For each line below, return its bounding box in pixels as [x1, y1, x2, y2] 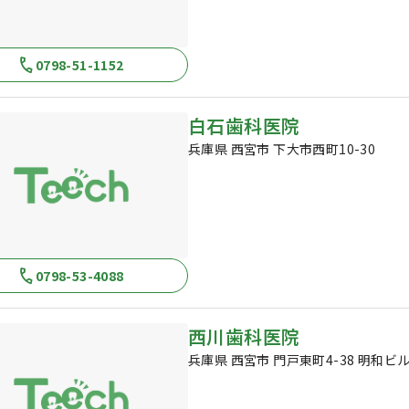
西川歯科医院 [188, 323, 300, 350]
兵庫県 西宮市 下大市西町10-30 [188, 140, 376, 158]
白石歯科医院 [188, 112, 300, 139]
